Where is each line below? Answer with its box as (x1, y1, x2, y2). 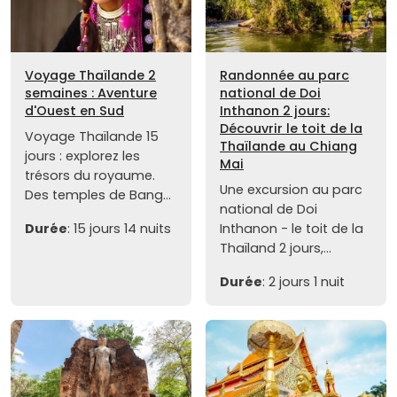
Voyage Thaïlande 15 (25, 127, 159, 145)
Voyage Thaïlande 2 (25, 66, 156, 84)
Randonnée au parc (220, 66, 349, 84)
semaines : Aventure (25, 83, 157, 102)
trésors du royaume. (25, 166, 155, 184)
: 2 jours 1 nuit (262, 272, 345, 291)
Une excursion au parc (220, 180, 362, 198)
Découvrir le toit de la (220, 119, 362, 137)
